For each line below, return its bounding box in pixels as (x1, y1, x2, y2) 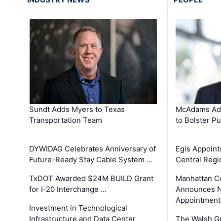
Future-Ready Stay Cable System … (29, 154, 153, 164)
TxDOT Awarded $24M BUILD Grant (29, 173, 154, 183)
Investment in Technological (29, 203, 128, 213)
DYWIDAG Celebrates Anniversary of (29, 144, 156, 153)
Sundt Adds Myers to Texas (29, 104, 125, 114)
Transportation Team (29, 115, 103, 125)
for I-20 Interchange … (29, 184, 107, 194)
